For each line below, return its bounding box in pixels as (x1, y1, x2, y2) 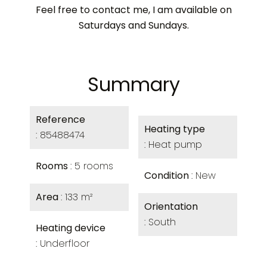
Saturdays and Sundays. (78, 18, 189, 32)
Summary (87, 71, 180, 98)
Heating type (144, 122, 205, 136)
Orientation (144, 200, 198, 213)
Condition (144, 169, 191, 182)
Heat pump (148, 138, 202, 151)
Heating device (36, 221, 105, 235)
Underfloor (40, 237, 89, 250)
